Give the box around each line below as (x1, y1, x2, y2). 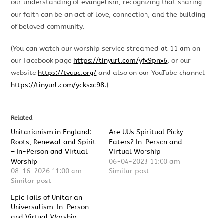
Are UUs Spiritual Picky (109, 128, 183, 137)
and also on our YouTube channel (96, 69, 205, 77)
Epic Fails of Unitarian (11, 193, 83, 202)
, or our (167, 56, 191, 65)
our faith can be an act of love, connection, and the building (11, 10, 206, 19)
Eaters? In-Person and (109, 138, 182, 146)
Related (11, 114, 33, 122)
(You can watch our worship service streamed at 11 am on (11, 44, 200, 53)
